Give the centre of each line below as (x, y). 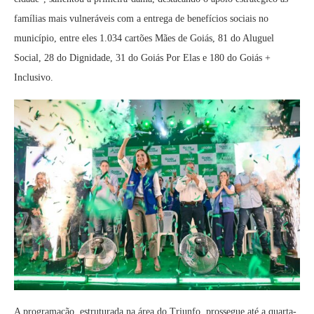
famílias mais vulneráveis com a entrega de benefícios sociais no (141, 19)
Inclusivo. (34, 77)
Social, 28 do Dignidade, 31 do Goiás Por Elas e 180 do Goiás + (142, 58)
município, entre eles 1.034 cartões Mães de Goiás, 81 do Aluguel (144, 38)
